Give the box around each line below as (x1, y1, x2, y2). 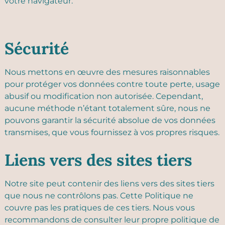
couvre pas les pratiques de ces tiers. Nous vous (5, 203, 195, 212)
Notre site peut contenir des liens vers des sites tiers (5, 179, 214, 188)
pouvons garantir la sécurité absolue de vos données (5, 116, 215, 125)
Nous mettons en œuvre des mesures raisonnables (5, 67, 210, 77)
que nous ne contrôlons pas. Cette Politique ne (5, 191, 193, 200)
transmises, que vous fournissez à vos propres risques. (5, 128, 219, 137)
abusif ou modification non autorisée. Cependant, (5, 91, 203, 101)
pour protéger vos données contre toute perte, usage (5, 79, 220, 89)
